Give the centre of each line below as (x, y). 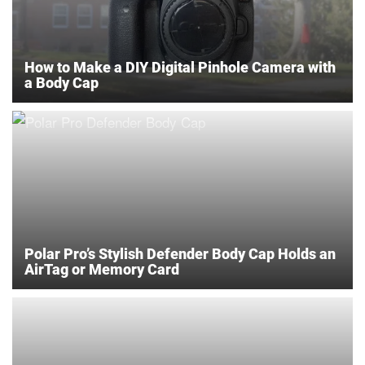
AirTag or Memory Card (102, 269)
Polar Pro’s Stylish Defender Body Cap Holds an (180, 253)
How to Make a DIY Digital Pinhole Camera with (180, 67)
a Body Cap (62, 82)
